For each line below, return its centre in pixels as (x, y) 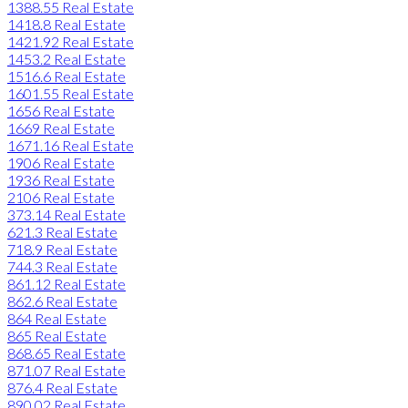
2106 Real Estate (61, 197)
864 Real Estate (57, 318)
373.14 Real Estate (66, 214)
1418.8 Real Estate (66, 24)
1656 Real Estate (61, 110)
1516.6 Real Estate (66, 76)
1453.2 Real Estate (66, 58)
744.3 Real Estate (62, 266)
